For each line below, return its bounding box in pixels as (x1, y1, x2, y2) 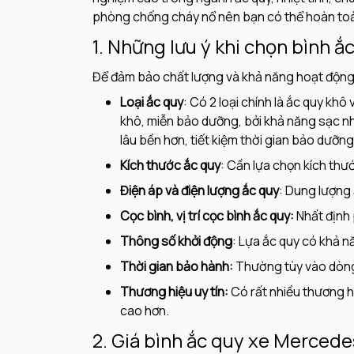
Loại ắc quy (120, 93, 183, 111)
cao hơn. (120, 302, 169, 320)
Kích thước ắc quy (120, 156, 220, 175)
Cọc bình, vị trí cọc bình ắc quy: (120, 207, 294, 225)
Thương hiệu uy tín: (120, 283, 228, 301)
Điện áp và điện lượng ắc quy (120, 182, 279, 200)
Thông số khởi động (120, 232, 232, 250)
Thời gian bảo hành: (120, 258, 235, 276)
